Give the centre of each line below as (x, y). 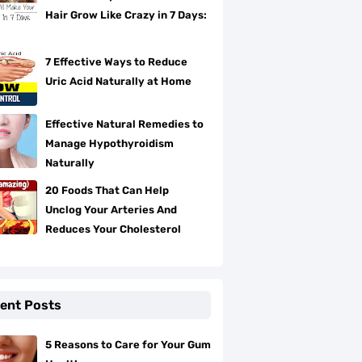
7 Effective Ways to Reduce (116, 62)
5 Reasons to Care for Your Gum (128, 345)
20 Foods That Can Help (107, 190)
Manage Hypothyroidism (109, 143)
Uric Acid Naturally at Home (118, 81)
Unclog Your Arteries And (111, 210)
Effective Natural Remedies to (124, 124)
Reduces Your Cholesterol (113, 229)
